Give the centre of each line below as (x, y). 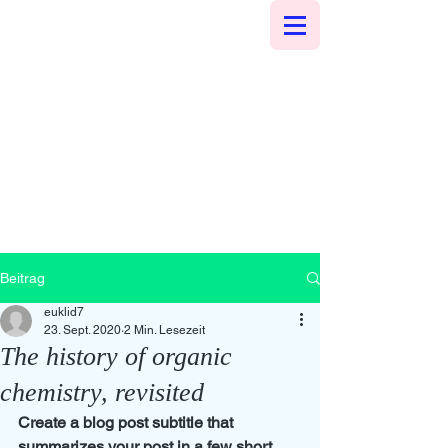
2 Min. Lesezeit (164, 330)
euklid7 (64, 312)
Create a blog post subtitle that (127, 422)
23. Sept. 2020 (82, 330)
